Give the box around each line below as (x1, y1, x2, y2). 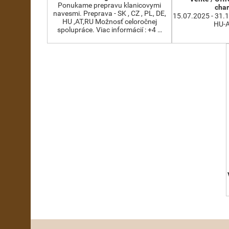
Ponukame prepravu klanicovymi (58, 1, 161, 9)
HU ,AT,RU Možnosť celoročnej (62, 17, 157, 26)
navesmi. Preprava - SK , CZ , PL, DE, (53, 9, 166, 17)
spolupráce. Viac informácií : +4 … (57, 26, 162, 34)
